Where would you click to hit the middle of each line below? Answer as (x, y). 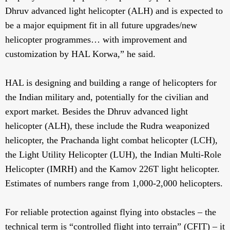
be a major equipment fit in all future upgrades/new (101, 25)
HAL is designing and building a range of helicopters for (111, 83)
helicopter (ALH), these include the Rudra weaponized (107, 126)
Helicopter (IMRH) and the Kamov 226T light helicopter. (112, 169)
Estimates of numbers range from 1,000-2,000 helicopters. (114, 184)
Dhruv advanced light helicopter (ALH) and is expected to (114, 11)
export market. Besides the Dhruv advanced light (97, 112)
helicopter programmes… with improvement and (96, 40)
